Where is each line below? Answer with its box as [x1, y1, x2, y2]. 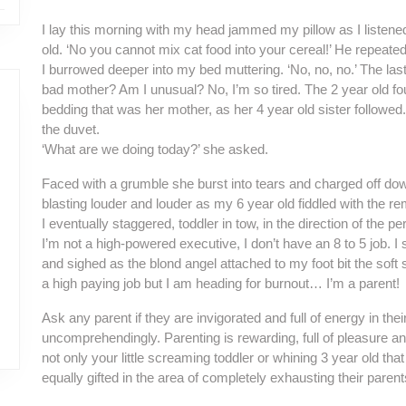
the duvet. [42, 121, 100, 137]
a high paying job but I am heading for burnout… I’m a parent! [42, 275, 400, 291]
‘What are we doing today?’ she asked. [42, 141, 268, 157]
